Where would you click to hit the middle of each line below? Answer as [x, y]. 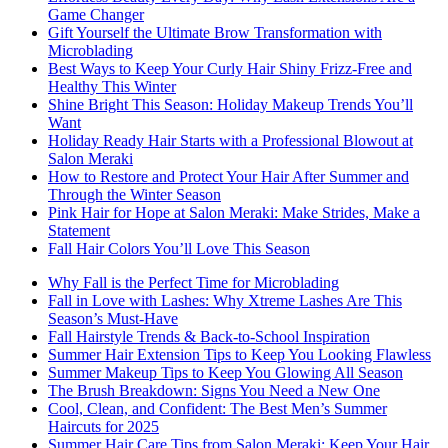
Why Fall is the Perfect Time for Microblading [193, 283]
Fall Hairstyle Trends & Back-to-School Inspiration [209, 337]
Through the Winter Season [134, 195]
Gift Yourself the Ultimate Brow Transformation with [215, 33]
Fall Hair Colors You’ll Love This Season [179, 249]
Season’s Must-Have [113, 319]
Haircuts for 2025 [103, 427]
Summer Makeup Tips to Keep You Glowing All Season [225, 373]
